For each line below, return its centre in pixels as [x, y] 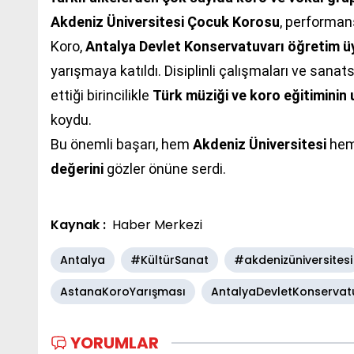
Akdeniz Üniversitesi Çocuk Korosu [165, 21]
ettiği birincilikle [102, 95]
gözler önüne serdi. [165, 168]
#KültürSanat [169, 260]
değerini [77, 168]
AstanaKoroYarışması [123, 291]
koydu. [71, 119]
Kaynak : [78, 224]
